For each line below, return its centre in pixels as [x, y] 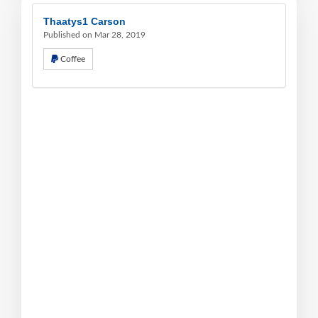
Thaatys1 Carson [84, 21]
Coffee [73, 59]
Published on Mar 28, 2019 [94, 34]
